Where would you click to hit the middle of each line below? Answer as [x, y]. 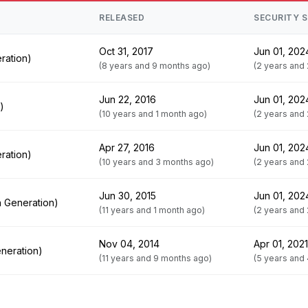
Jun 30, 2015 [128, 196]
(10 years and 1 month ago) [153, 114]
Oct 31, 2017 [126, 51]
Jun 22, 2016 [128, 99]
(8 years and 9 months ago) [155, 66]
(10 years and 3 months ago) [156, 162]
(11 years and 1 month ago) [152, 210]
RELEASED [122, 18]
